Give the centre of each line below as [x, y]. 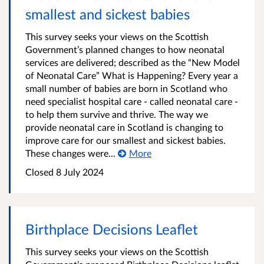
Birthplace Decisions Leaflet [112, 229]
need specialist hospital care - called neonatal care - [132, 101]
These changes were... [70, 153]
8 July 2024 [79, 172]
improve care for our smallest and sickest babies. [126, 140]
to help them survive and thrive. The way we [117, 114]
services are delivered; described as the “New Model [133, 62]
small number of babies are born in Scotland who [126, 88]
